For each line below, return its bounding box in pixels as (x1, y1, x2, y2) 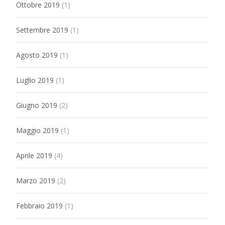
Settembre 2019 (16, 25, 68, 35)
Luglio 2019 (16, 75, 54, 85)
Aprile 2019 (16, 150, 52, 160)
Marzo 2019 (16, 175, 55, 185)
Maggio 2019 (16, 125, 59, 135)
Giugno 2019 (16, 100, 57, 110)
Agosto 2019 (16, 50, 58, 60)
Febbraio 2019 (16, 200, 63, 210)
